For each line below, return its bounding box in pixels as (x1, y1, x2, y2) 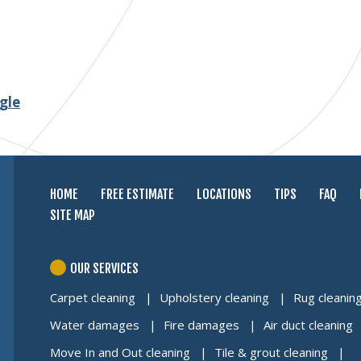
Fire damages (164, 317, 239, 333)
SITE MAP (50, 207, 95, 223)
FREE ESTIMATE (101, 186, 174, 202)
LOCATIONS (197, 186, 251, 202)
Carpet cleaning (50, 289, 135, 305)
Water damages (50, 317, 139, 333)
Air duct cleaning (263, 317, 353, 333)
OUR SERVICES (70, 260, 139, 276)
